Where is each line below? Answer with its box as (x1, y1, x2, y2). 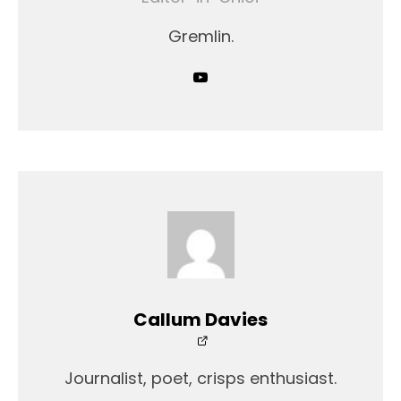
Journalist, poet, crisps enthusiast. (64, 367, 337, 389)
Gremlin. (167, 25, 234, 47)
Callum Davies (133, 307, 268, 332)
